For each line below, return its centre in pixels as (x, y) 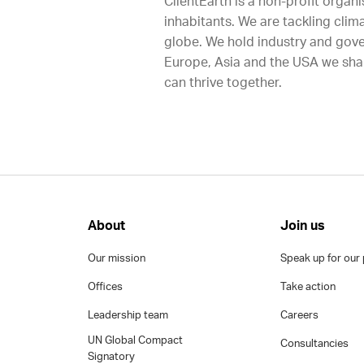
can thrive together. (223, 83)
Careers (300, 316)
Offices (105, 287)
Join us (303, 226)
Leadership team (128, 316)
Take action (308, 287)
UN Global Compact (135, 341)
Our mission (116, 259)
